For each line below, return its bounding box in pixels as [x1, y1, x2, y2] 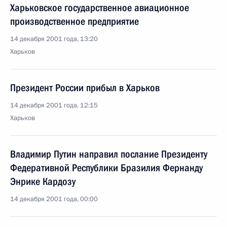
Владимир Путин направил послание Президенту [10, 148, 207, 160]
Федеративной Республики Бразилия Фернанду [10, 162, 203, 174]
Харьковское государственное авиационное [10, 2, 189, 14]
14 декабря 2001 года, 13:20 [10, 34, 98, 44]
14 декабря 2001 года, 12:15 [10, 101, 98, 110]
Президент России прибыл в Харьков [10, 82, 160, 94]
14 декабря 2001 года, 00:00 [10, 195, 98, 204]
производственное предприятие [10, 15, 139, 27]
